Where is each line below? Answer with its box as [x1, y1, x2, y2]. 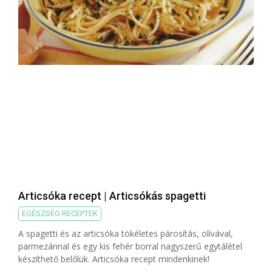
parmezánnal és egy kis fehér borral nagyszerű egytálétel [18, 240, 242, 252]
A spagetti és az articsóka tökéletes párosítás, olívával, [18, 227, 233, 239]
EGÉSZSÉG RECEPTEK [22, 208, 98, 218]
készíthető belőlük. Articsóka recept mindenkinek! [18, 253, 209, 265]
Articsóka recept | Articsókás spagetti [18, 189, 206, 202]
